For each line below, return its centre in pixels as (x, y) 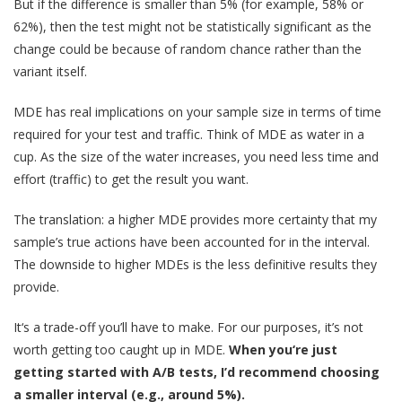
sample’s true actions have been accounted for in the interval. (192, 241)
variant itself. (50, 71)
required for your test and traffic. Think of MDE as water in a (189, 134)
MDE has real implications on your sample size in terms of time (197, 111)
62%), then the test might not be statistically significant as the (192, 26)
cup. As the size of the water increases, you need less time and (196, 156)
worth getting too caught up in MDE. (121, 349)
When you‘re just (283, 349)
